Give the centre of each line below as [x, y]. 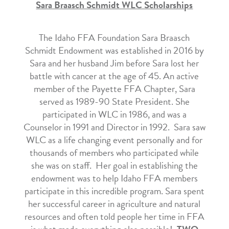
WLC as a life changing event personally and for [114, 140]
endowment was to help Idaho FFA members [114, 178]
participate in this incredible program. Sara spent [114, 191]
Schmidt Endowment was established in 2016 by [114, 51]
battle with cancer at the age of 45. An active [114, 76]
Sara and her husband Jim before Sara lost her [114, 63]
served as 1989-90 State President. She [114, 102]
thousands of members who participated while [114, 153]
